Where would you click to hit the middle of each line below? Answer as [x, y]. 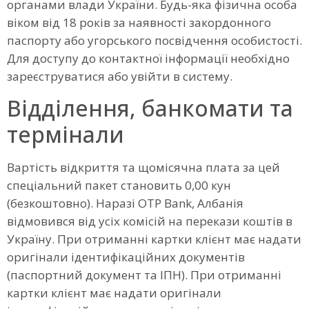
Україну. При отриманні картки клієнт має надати [154, 239]
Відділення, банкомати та [150, 108]
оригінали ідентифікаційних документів [126, 257]
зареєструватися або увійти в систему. [120, 76]
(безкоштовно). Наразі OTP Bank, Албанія [125, 203]
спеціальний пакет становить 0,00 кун [119, 186]
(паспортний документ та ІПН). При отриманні [144, 275]
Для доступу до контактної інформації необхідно [148, 58]
